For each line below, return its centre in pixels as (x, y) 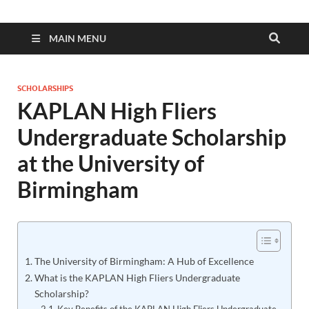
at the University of (111, 163)
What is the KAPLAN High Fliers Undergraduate (137, 278)
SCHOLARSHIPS (45, 88)
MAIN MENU (78, 38)
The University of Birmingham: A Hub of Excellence (144, 261)
